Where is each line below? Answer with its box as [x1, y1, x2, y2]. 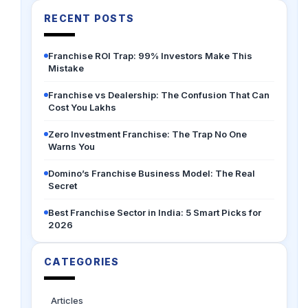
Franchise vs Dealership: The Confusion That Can [48, 89, 269, 100]
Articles [51, 294, 83, 306]
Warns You [48, 140, 95, 152]
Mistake [48, 62, 84, 74]
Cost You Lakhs [48, 101, 116, 113]
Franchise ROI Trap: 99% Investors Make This [48, 49, 252, 61]
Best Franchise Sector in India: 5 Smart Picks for [48, 206, 261, 218]
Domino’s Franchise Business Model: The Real [48, 167, 255, 179]
